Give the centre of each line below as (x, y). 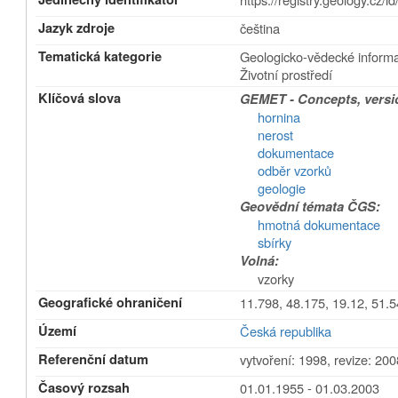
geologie (282, 188)
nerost (276, 135)
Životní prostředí (287, 74)
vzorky (276, 279)
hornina (279, 117)
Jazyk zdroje (77, 28)
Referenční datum (94, 359)
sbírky (275, 242)
